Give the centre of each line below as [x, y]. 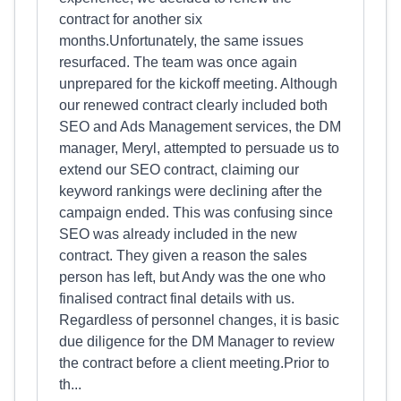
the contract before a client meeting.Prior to [194, 363]
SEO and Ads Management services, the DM [200, 127]
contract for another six [131, 19]
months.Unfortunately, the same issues [181, 41]
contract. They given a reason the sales [183, 256]
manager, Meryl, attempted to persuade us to [199, 148]
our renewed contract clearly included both [193, 105]
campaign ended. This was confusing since [196, 213]
